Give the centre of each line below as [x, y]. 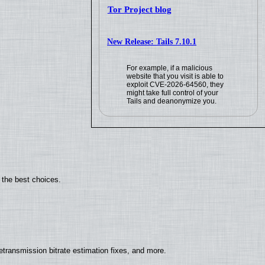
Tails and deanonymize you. [172, 101]
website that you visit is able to [175, 77]
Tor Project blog [139, 10]
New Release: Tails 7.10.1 [152, 41]
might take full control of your [173, 93]
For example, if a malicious [170, 68]
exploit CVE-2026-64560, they [175, 85]
